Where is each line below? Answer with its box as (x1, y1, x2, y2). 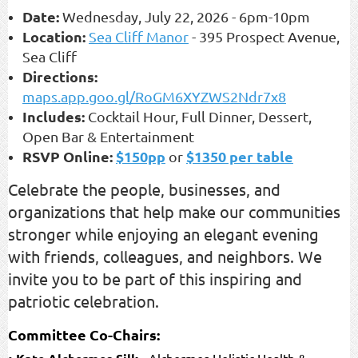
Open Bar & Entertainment (22, 127, 197, 145)
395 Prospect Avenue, (199, 27, 340, 45)
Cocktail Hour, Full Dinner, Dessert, (88, 107, 312, 125)
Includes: (22, 106, 85, 125)
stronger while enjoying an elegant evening (8, 223, 319, 244)
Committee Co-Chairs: (8, 324, 160, 344)
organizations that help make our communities (8, 201, 340, 221)
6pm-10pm (239, 7, 310, 25)
